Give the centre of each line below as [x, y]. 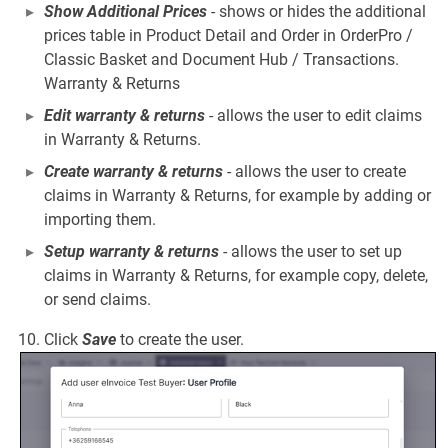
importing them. [100, 219]
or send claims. [97, 299]
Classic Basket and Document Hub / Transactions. [221, 59]
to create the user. [180, 339]
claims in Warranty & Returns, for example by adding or [237, 195]
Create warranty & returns [133, 171]
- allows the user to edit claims [313, 115]
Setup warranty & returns [131, 251]
